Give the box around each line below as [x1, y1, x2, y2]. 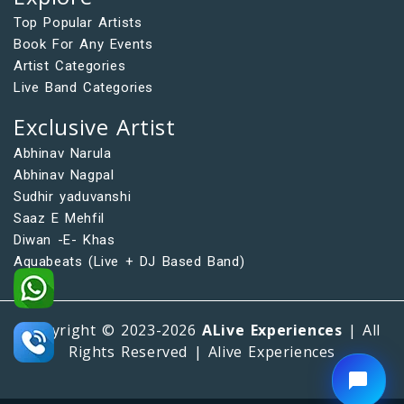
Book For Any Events [14, 35, 153, 52]
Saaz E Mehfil [14, 209, 105, 226]
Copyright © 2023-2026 [23, 319, 203, 340]
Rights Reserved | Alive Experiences [68, 341, 335, 362]
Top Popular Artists [14, 14, 142, 31]
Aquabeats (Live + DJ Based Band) [14, 252, 245, 270]
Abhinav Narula [14, 144, 112, 161]
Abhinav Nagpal [14, 166, 115, 183]
